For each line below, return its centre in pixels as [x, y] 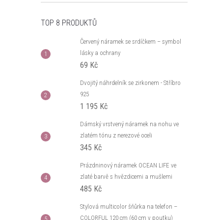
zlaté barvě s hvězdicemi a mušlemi [126, 177]
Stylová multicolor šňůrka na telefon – [129, 206]
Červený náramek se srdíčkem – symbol [131, 41]
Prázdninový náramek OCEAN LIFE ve [128, 165]
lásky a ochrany [100, 53]
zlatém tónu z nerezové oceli [116, 135]
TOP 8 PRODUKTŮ [69, 23]
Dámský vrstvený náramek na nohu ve [129, 124]
